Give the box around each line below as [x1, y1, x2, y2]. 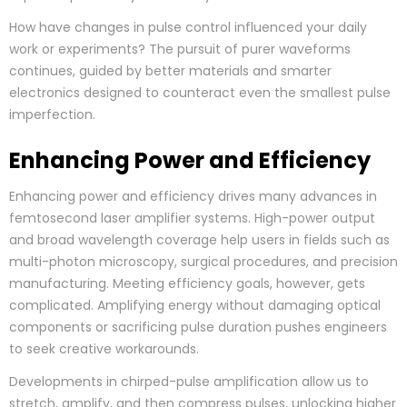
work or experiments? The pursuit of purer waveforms [9, 40, 351, 59]
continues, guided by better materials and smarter [9, 62, 332, 81]
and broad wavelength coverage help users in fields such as [9, 231, 390, 250]
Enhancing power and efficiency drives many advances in [9, 187, 377, 206]
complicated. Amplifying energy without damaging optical [9, 296, 381, 315]
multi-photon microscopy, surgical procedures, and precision [9, 253, 398, 272]
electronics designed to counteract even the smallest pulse [9, 84, 391, 103]
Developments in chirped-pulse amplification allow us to [9, 372, 369, 392]
